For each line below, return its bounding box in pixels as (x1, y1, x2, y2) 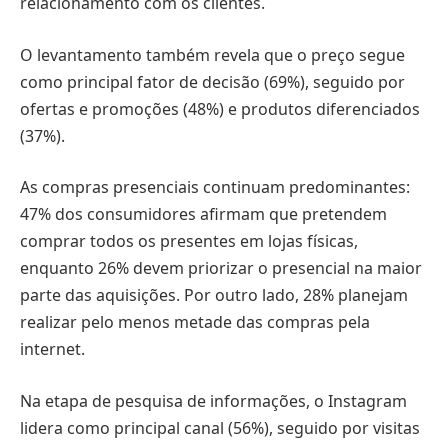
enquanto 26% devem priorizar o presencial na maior (20, 257, 422, 280)
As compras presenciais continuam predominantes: (20, 176, 410, 199)
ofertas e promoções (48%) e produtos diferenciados (20, 97, 420, 120)
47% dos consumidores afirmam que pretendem (20, 203, 387, 226)
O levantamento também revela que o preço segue (20, 43, 405, 66)
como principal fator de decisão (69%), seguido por (20, 70, 405, 93)
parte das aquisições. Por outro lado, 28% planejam (20, 284, 408, 307)
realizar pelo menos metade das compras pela (20, 311, 370, 334)
